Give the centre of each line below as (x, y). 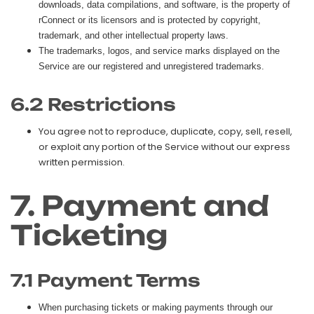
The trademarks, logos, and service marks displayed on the (159, 50)
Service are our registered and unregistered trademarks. (151, 66)
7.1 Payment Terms (105, 280)
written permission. (82, 162)
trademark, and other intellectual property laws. (134, 35)
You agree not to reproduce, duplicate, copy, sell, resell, (165, 131)
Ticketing (89, 235)
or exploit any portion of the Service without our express (164, 146)
